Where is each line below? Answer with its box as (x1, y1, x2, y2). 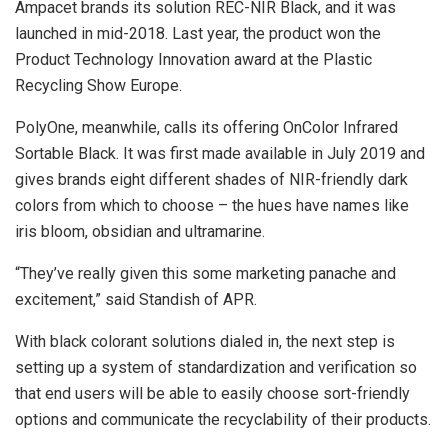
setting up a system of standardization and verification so (15, 357, 417, 377)
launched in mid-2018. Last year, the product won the (15, 23, 381, 43)
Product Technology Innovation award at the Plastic (15, 49, 372, 69)
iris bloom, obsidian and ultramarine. (15, 221, 265, 241)
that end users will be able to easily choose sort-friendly (15, 383, 410, 403)
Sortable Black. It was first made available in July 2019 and (15, 143, 425, 163)
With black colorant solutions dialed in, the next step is (15, 331, 395, 351)
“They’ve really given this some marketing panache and (15, 263, 396, 283)
